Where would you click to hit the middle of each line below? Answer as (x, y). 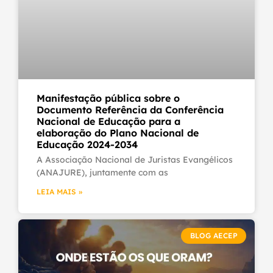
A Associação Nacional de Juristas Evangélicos (135, 159)
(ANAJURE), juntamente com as (102, 172)
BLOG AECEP (214, 235)
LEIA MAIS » (59, 191)
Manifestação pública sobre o (108, 98)
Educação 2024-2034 (87, 144)
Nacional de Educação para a (108, 121)
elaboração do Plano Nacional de (118, 133)
